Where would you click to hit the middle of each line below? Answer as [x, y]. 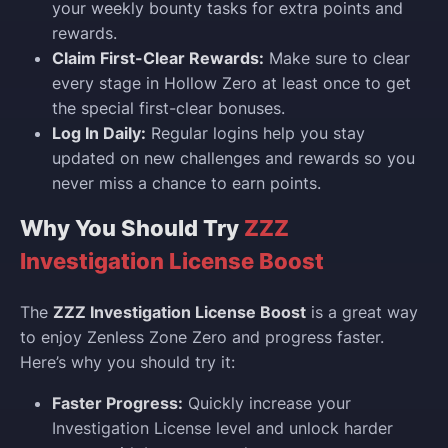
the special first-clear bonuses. [168, 108]
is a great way [362, 311]
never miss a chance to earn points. [186, 183]
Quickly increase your [267, 402]
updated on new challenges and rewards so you [233, 158]
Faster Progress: [117, 402]
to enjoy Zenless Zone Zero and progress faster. [202, 336]
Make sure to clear [337, 58]
